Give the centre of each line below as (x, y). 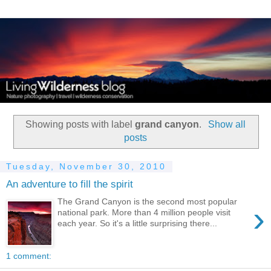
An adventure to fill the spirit (70, 184)
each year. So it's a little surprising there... (138, 223)
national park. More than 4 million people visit (144, 212)
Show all (227, 124)
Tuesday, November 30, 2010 (86, 167)
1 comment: (29, 256)
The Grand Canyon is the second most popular (148, 201)
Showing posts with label (80, 124)
